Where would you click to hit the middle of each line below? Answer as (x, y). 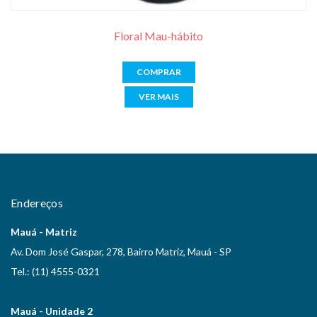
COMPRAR (158, 72)
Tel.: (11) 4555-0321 (55, 271)
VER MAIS (158, 97)
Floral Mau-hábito (158, 36)
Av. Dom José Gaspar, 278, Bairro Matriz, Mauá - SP (121, 252)
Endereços (37, 203)
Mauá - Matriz (44, 232)
